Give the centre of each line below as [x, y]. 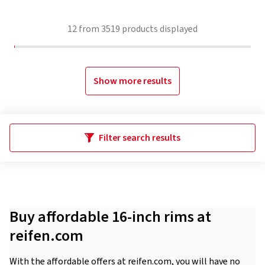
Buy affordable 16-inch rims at [110, 217]
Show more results [132, 81]
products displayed [159, 29]
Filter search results [140, 138]
